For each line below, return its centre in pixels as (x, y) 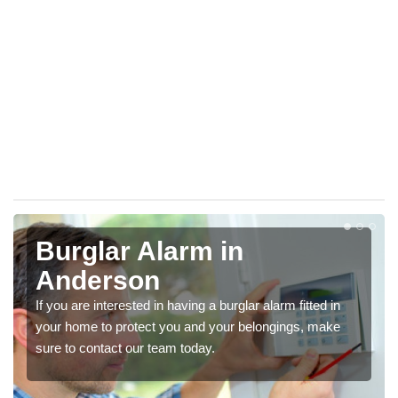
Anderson (98, 281)
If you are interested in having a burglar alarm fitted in (188, 306)
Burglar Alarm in (139, 251)
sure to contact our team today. (125, 348)
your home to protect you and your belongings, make (188, 327)
